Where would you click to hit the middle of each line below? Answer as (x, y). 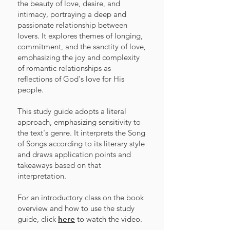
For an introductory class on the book (81, 197)
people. (31, 90)
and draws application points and (74, 154)
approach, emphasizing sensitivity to (79, 122)
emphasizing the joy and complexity (79, 57)
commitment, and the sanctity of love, (82, 46)
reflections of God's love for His (71, 79)
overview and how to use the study (76, 208)
